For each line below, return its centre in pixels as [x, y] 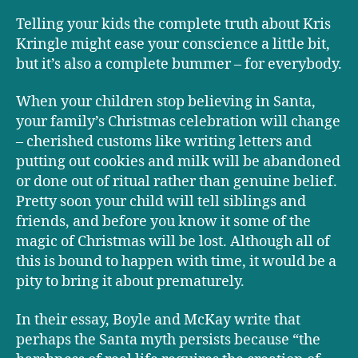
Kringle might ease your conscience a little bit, [173, 44]
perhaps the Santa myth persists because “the [168, 340]
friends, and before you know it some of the [163, 222]
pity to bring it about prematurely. [130, 282]
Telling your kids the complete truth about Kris [173, 24]
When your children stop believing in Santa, [166, 102]
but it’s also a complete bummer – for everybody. [179, 64]
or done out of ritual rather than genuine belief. [177, 182]
